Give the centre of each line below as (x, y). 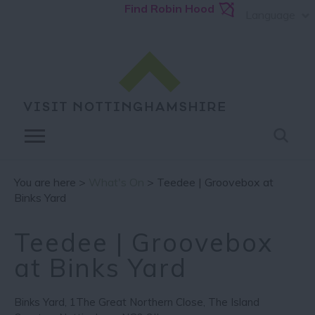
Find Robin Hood (169, 8)
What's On (116, 182)
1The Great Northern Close (136, 302)
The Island (234, 302)
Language (270, 15)
